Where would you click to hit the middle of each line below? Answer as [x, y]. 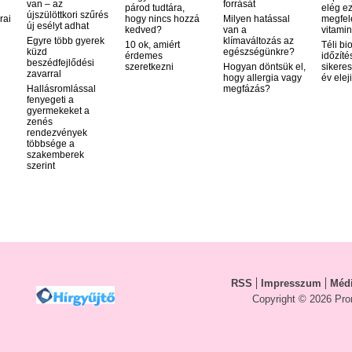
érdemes [144, 56]
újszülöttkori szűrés [68, 15]
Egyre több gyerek [66, 41]
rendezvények [57, 133]
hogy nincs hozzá [162, 19]
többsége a [51, 144]
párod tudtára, [155, 8]
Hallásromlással [61, 89]
